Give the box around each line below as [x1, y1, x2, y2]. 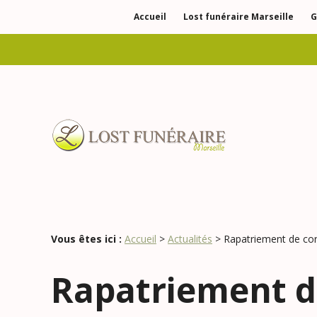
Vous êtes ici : [51, 232, 122, 246]
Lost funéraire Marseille [183, 11, 294, 23]
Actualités [168, 232, 212, 246]
